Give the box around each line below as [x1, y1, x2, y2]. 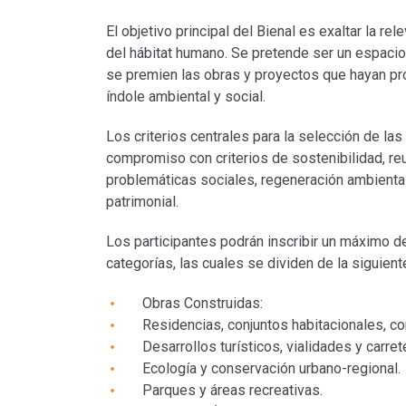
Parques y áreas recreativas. [142, 382, 323, 400]
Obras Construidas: [142, 295, 263, 313]
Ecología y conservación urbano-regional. [142, 360, 401, 378]
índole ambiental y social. [106, 88, 266, 106]
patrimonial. [106, 193, 179, 211]
